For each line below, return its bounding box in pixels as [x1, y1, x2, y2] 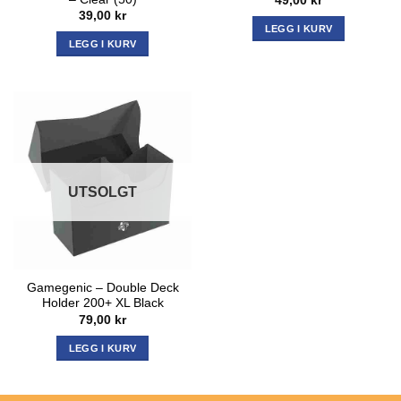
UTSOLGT [68, 183, 137, 200]
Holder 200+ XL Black [41, 296, 164, 311]
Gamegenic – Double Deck [26, 281, 179, 295]
